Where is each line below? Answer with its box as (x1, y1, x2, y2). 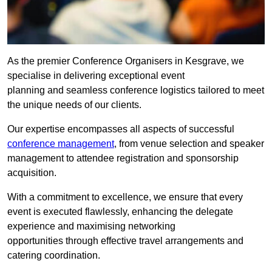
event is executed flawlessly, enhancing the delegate (7, 206, 233, 217)
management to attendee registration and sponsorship (7, 153, 239, 164)
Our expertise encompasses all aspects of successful (7, 124, 234, 135)
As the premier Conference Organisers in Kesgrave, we (7, 56, 244, 67)
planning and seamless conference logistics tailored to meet (7, 85, 264, 96)
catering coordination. (7, 250, 100, 261)
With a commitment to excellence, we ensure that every (7, 192, 243, 203)
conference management (7, 138, 114, 149)
